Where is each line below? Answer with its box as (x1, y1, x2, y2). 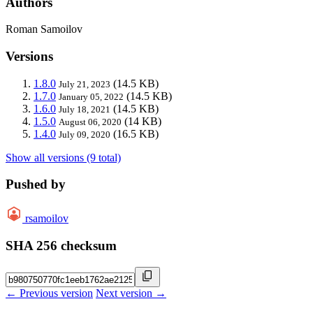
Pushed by (6, 177, 66, 192)
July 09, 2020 (59, 129, 110, 140)
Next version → (96, 286, 166, 299)
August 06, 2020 (59, 116, 122, 127)
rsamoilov (25, 212, 68, 225)
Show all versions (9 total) (6, 151, 121, 163)
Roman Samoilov (6, 23, 82, 36)
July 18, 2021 (59, 103, 110, 115)
